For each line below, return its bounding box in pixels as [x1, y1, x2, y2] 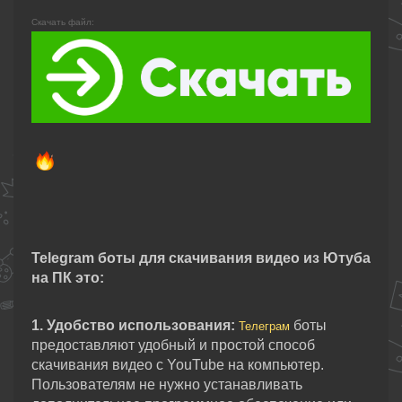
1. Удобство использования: [31, 318, 235, 333]
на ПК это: [31, 270, 104, 285]
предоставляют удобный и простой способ [31, 337, 315, 353]
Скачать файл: [31, 16, 94, 27]
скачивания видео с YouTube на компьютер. [31, 357, 324, 372]
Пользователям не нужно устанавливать [31, 377, 302, 392]
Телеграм [239, 319, 290, 333]
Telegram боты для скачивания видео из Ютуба [31, 250, 371, 266]
